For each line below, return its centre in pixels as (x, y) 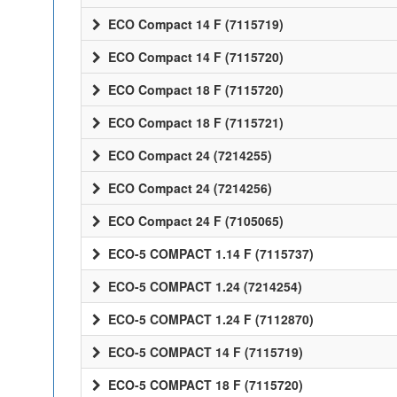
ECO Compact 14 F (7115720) (194, 57)
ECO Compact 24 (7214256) (188, 188)
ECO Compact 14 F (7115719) (194, 24)
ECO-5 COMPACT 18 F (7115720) (204, 385)
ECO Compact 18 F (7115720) (194, 90)
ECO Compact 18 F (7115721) (194, 122)
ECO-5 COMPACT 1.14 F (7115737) (209, 253)
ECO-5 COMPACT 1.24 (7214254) (203, 286)
